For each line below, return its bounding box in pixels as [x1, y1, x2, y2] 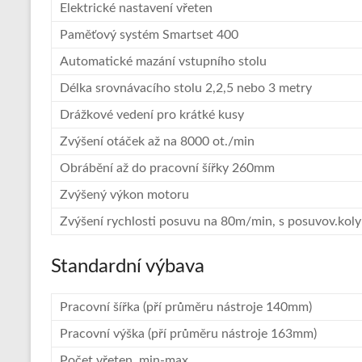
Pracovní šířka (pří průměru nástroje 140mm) [60, 301, 312, 314]
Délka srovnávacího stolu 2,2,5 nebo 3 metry [60, 82, 312, 95]
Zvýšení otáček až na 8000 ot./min [60, 135, 255, 149]
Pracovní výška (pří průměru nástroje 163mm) [60, 327, 317, 341]
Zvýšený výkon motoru [60, 188, 189, 202]
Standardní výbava [51, 257, 204, 277]
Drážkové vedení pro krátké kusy [60, 108, 244, 122]
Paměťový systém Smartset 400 [60, 28, 238, 42]
